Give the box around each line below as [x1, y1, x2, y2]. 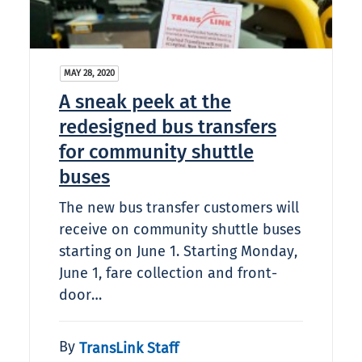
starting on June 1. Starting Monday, [59, 242, 297, 261]
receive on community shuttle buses [59, 221, 301, 239]
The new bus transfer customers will [59, 199, 299, 217]
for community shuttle [59, 141, 254, 164]
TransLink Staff [79, 339, 179, 357]
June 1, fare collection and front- [59, 264, 277, 283]
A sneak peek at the [59, 90, 231, 114]
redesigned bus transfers [59, 116, 276, 139]
